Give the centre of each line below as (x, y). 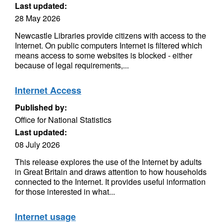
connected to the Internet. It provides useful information (110, 182)
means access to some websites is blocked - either (104, 55)
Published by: (41, 107)
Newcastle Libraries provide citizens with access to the (111, 35)
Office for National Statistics (63, 120)
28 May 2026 (38, 18)
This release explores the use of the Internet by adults (108, 162)
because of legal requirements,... (72, 65)
